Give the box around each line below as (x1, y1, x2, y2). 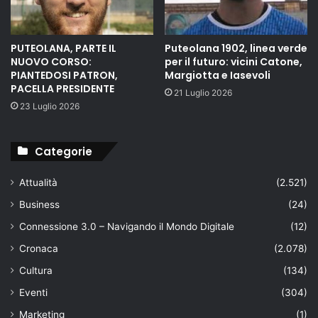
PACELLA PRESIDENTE (11, 81, 114, 96)
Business (19, 198, 60, 210)
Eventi (19, 286, 48, 298)
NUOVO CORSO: (11, 54, 92, 69)
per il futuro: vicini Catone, (165, 54, 302, 69)
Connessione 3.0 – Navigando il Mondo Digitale (19, 220, 234, 232)
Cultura (19, 264, 53, 276)
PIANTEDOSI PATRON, (11, 67, 118, 82)
